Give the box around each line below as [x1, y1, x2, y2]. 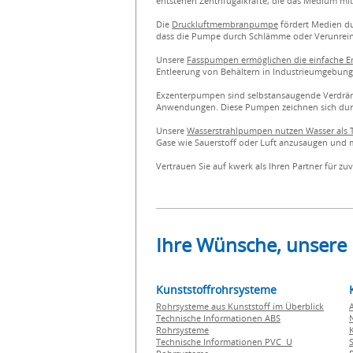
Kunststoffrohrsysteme [156, 282, 277, 297]
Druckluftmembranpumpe [172, 18, 278, 30]
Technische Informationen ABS [156, 312, 281, 324]
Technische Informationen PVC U [156, 336, 292, 347]
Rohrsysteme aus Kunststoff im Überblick [156, 300, 324, 312]
